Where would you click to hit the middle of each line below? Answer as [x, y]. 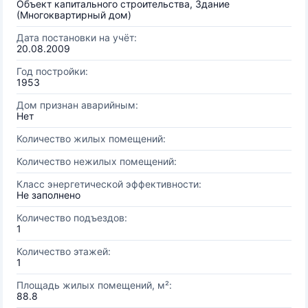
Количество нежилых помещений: [97, 161]
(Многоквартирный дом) [74, 15]
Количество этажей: [64, 251]
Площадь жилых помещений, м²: [94, 285]
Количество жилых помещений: [91, 139]
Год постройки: [52, 71]
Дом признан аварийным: [77, 105]
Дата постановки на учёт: [77, 37]
